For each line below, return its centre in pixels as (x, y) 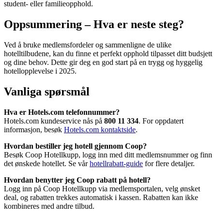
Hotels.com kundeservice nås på (54, 121)
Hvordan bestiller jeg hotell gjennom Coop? (75, 146)
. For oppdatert (161, 121)
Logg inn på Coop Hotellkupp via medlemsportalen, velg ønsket (102, 188)
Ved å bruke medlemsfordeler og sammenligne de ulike (88, 45)
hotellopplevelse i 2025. (40, 71)
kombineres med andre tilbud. (49, 206)
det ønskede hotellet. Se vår (47, 163)
